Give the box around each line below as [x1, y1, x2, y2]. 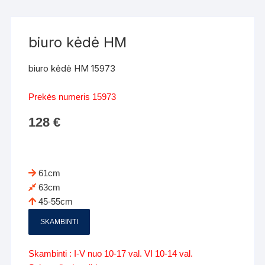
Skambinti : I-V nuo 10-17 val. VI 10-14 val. [28, 248, 193, 259]
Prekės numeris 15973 [28, 92, 117, 102]
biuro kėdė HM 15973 [28, 63, 116, 75]
